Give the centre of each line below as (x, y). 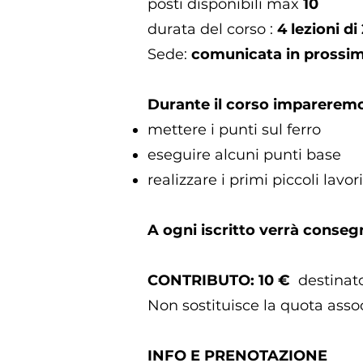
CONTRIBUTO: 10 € (219, 280)
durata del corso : (212, 29)
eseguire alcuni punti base (244, 155)
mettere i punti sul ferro (234, 130)
